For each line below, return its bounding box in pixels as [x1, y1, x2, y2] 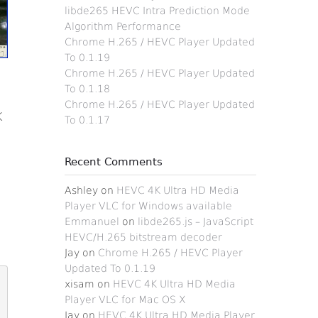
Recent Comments [65, 155, 163, 168]
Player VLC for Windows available [65, 200, 232, 212]
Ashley [65, 185, 98, 196]
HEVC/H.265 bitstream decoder [65, 231, 222, 243]
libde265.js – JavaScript [138, 216, 253, 227]
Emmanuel [65, 216, 119, 227]
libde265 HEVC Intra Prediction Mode [65, 5, 250, 16]
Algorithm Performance [65, 21, 181, 32]
